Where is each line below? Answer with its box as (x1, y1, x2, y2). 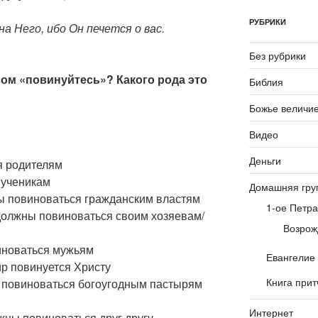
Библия (248, 75, 283, 89)
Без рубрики (248, 48, 306, 62)
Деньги (248, 153, 281, 168)
